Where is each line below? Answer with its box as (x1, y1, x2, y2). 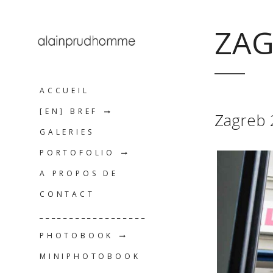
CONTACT (40, 189, 95, 200)
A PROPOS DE (40, 168, 118, 179)
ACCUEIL (40, 85, 90, 96)
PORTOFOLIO (40, 147, 115, 158)
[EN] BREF (40, 106, 99, 117)
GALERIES (40, 127, 94, 138)
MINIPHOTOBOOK (40, 251, 141, 262)
